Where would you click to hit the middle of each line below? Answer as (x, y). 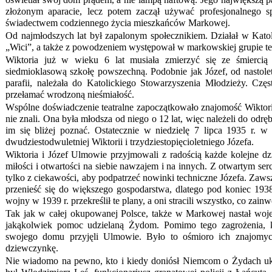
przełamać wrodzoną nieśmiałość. (70, 94)
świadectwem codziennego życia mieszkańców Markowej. (118, 23)
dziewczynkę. (32, 248)
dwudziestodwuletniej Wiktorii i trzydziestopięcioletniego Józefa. (130, 142)
